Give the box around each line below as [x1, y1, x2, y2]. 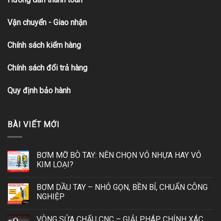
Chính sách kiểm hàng [7, 40, 81, 50]
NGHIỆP [37, 191, 65, 201]
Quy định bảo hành [7, 85, 71, 95]
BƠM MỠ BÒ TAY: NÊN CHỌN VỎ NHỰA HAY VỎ [37, 150, 201, 160]
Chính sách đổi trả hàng [7, 63, 87, 73]
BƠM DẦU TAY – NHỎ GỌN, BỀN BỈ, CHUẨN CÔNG [37, 182, 208, 192]
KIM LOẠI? [37, 159, 74, 169]
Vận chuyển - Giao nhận [7, 18, 87, 28]
